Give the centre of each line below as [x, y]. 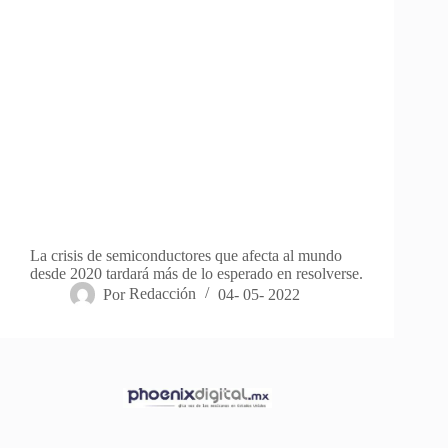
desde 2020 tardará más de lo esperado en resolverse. [196, 274]
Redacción [163, 294]
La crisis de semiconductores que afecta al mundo [186, 256]
